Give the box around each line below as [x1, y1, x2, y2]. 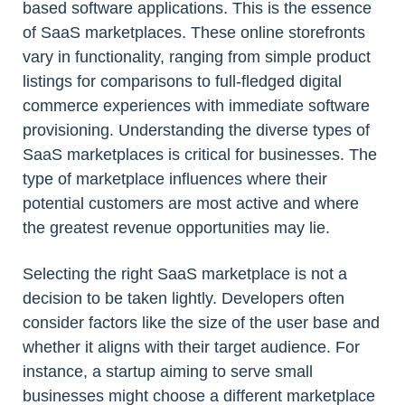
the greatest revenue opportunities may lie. [23, 219, 330, 238]
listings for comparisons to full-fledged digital [23, 72, 342, 91]
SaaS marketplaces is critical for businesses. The [23, 146, 377, 165]
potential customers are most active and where [23, 194, 359, 213]
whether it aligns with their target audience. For [23, 338, 360, 357]
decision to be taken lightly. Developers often [23, 289, 344, 308]
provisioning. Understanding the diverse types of [23, 121, 370, 140]
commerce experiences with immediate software [23, 97, 370, 116]
